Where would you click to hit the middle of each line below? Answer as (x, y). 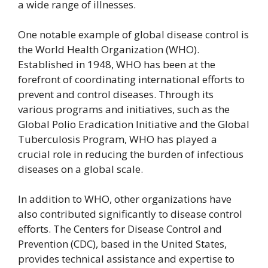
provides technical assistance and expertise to (126, 259)
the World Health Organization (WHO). (109, 50)
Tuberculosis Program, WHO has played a (118, 139)
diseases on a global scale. (80, 169)
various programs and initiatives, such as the (124, 109)
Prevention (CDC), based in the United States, (122, 244)
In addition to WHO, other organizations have (125, 199)
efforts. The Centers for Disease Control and (120, 229)
